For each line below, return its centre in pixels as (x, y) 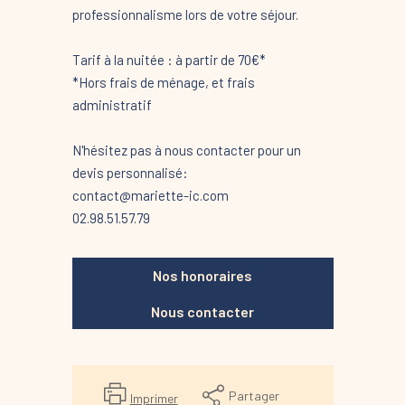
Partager (254, 395)
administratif (112, 104)
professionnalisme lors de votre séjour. (185, 14)
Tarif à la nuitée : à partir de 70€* (169, 59)
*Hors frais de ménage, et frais (163, 82)
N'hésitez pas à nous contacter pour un (186, 150)
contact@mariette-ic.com (150, 195)
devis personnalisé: (130, 172)
